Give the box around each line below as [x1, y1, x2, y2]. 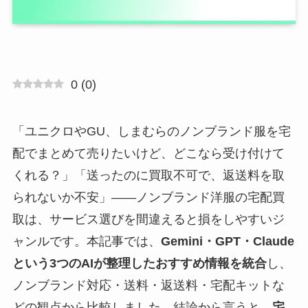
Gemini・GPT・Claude [160, 234, 294, 248]
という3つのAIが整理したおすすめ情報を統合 [12, 256, 267, 270]
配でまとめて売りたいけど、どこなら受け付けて [12, 146, 285, 160]
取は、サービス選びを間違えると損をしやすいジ [12, 212, 285, 226]
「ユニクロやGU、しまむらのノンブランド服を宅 [12, 124, 291, 138]
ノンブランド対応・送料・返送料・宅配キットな [12, 278, 285, 292]
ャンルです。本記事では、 [12, 234, 161, 248]
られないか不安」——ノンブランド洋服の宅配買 [12, 190, 285, 204]
